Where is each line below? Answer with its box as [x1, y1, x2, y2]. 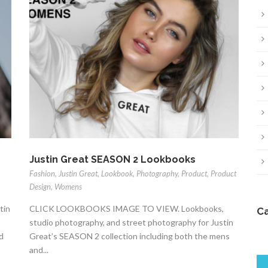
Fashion [29, 168, 55, 178]
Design [29, 181, 51, 191]
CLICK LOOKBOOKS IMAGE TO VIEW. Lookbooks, [29, 203, 224, 214]
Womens [54, 181, 82, 191]
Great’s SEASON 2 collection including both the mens [29, 230, 230, 241]
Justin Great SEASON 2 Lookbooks [29, 153, 196, 165]
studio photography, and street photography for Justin [29, 217, 233, 227]
